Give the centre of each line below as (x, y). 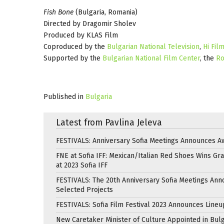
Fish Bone (58, 12)
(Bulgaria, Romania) (105, 12)
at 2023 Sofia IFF (82, 165)
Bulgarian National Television (153, 46)
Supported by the (73, 58)
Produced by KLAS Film (81, 35)
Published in (63, 96)
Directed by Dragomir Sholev (90, 23)
